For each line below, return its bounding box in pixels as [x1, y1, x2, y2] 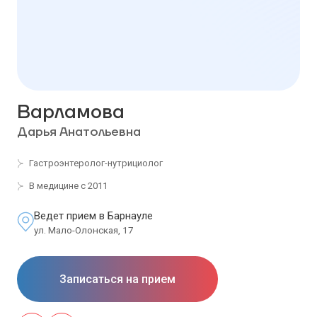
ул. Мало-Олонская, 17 [34, 224, 134, 236]
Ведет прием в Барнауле [34, 209, 153, 223]
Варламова [17, 100, 125, 125]
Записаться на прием [59, 272, 175, 286]
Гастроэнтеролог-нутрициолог [29, 158, 163, 169]
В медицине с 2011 [29, 180, 108, 192]
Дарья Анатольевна [17, 124, 141, 141]
